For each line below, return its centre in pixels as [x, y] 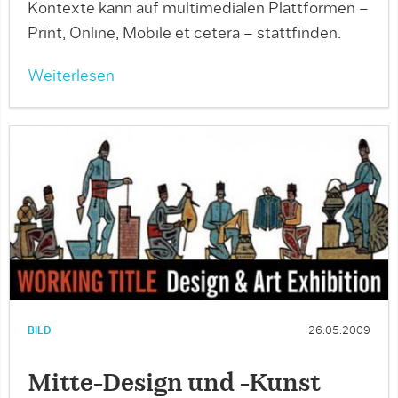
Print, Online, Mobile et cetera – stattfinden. [184, 34]
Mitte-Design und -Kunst [174, 383]
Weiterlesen [71, 76]
